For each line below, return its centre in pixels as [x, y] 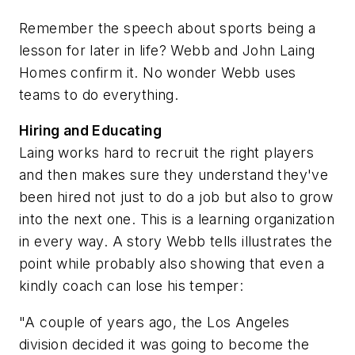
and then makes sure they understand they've [174, 175]
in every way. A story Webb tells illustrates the [176, 242]
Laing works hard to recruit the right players [166, 153]
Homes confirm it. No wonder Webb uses [158, 72]
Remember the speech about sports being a [167, 28]
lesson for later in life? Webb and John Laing [167, 50]
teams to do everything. [99, 94]
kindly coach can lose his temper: [132, 286]
